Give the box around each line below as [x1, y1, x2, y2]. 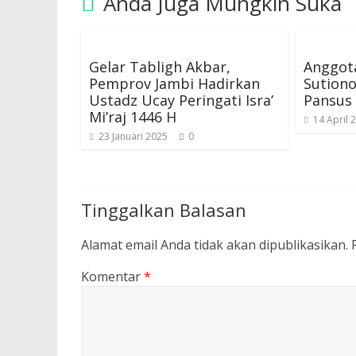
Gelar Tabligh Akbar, [89, 57, 230, 76]
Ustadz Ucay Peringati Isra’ [89, 91, 273, 110]
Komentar [81, 268, 144, 285]
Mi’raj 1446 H [89, 107, 176, 126]
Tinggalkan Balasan [81, 198, 246, 222]
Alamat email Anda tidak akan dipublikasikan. [81, 236, 348, 253]
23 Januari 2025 [99, 130, 168, 143]
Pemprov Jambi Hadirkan [89, 74, 260, 93]
